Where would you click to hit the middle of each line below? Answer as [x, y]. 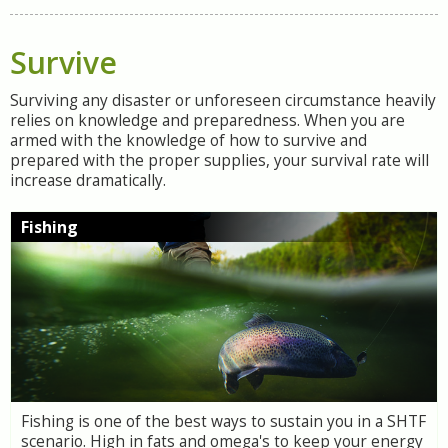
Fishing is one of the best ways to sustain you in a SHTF [223, 421]
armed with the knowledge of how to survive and [188, 140]
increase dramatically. [88, 180]
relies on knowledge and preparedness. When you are [207, 120]
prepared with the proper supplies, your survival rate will [219, 160]
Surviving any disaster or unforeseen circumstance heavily [223, 100]
